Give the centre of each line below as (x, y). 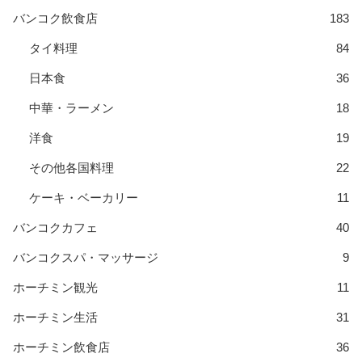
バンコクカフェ (55, 228)
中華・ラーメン (72, 108)
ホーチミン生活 (55, 318)
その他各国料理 (72, 168)
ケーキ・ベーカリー (84, 198)
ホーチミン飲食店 (61, 347)
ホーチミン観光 (55, 288)
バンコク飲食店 (55, 19)
